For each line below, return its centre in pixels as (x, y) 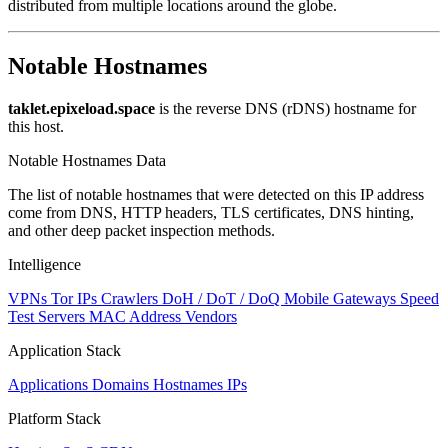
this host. (36, 126)
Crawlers (131, 298)
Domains (122, 384)
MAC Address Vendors (163, 316)
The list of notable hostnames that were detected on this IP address (216, 194)
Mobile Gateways (342, 298)
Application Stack (64, 350)
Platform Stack (54, 418)
